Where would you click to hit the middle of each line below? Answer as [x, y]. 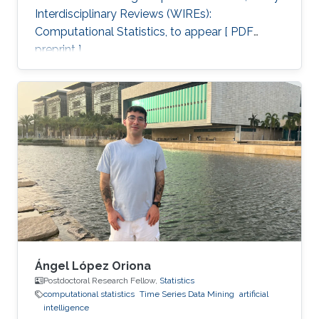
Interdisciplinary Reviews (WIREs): [123, 14]
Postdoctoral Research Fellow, [101, 281]
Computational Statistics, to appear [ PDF [144, 32]
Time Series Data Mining [187, 294]
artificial [254, 294]
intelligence [66, 308]
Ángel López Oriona [93, 266]
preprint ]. [59, 50]
